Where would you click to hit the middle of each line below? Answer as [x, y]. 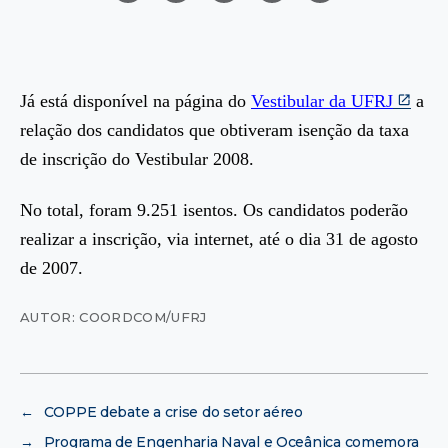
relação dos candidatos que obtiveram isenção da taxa [214, 129]
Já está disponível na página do [135, 100]
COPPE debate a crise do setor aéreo [173, 412]
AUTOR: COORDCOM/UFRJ [113, 317]
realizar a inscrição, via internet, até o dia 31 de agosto [219, 239]
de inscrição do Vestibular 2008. [137, 158]
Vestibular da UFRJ [322, 100]
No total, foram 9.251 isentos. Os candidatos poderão [214, 210]
